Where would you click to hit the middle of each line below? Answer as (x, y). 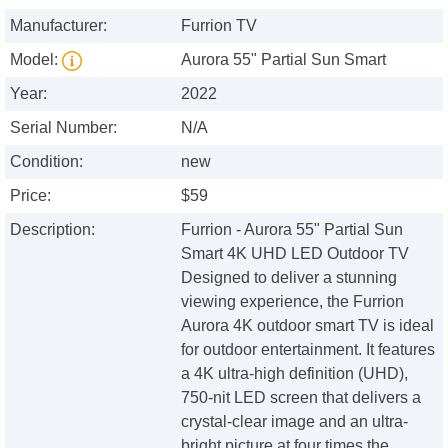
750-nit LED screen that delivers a (301, 398)
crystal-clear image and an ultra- (295, 422)
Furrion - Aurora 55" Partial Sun (292, 230)
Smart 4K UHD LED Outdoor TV (295, 254)
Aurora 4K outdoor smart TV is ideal (308, 326)
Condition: (46, 162)
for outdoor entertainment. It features (308, 350)
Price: (30, 196)
